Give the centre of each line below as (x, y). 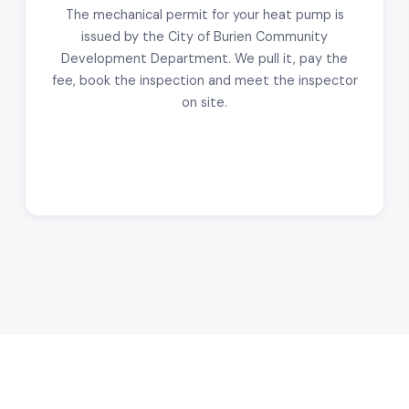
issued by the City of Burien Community (204, 36)
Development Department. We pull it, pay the (204, 58)
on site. (204, 102)
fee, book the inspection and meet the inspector (204, 80)
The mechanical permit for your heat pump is (204, 14)
